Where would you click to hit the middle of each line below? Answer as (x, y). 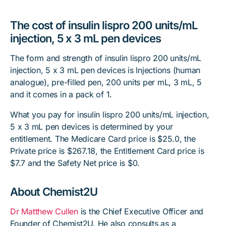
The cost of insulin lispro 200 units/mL (104, 25)
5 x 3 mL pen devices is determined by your (92, 127)
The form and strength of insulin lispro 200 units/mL (106, 58)
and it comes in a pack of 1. (61, 94)
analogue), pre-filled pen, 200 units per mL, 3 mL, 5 (106, 82)
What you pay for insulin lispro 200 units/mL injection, (110, 115)
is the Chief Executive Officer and (140, 211)
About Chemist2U (54, 192)
